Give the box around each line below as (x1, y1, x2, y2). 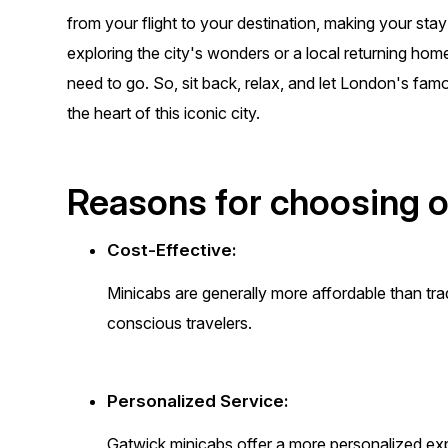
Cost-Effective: (107, 240, 237, 261)
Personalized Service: (107, 391, 289, 412)
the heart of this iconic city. (67, 103, 261, 124)
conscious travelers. (107, 313, 253, 334)
